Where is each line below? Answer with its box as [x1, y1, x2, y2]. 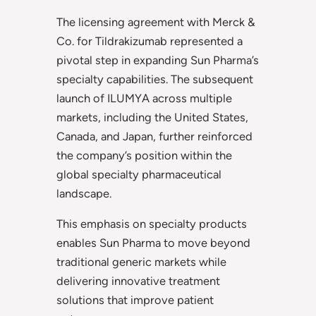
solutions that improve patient [56, 293, 214, 308]
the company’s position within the [56, 147, 232, 162]
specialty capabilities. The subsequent [56, 71, 253, 86]
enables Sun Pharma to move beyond [56, 236, 250, 250]
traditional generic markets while [56, 255, 226, 269]
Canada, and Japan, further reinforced [56, 128, 253, 143]
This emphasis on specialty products [56, 217, 247, 231]
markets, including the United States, [56, 109, 248, 124]
